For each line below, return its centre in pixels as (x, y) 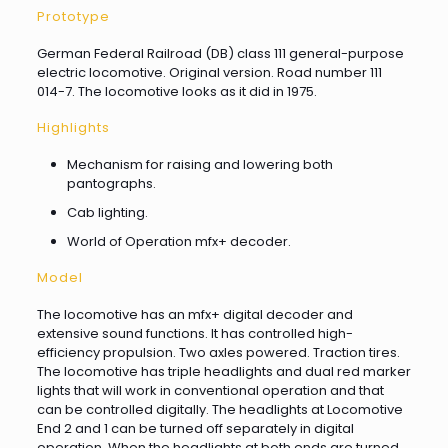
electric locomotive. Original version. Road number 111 (209, 72)
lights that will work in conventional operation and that (210, 390)
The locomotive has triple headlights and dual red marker (223, 371)
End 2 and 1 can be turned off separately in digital (195, 428)
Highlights (73, 127)
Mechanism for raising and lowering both (199, 164)
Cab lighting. (107, 212)
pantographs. (111, 183)
